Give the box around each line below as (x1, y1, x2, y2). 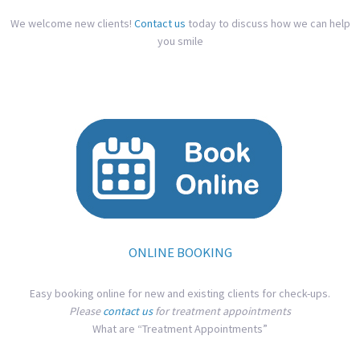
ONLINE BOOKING (128, 243, 232, 262)
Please (69, 304, 103, 319)
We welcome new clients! (10, 16, 134, 31)
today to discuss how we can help (185, 16, 350, 31)
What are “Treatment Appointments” (92, 321, 268, 337)
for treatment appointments (153, 304, 291, 319)
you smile (157, 34, 203, 48)
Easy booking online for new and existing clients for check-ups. (30, 286, 330, 301)
